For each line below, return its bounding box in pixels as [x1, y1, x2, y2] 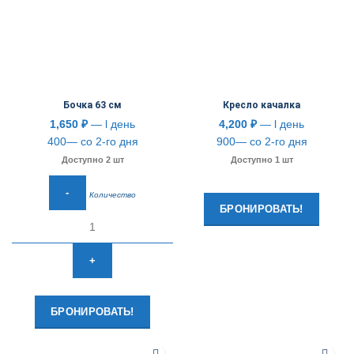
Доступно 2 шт [61, 155, 124, 164]
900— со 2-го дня [216, 135, 307, 148]
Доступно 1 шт [230, 155, 293, 164]
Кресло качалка [223, 100, 300, 111]
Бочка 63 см [63, 100, 122, 111]
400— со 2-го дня [47, 135, 138, 148]
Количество [88, 190, 136, 199]
